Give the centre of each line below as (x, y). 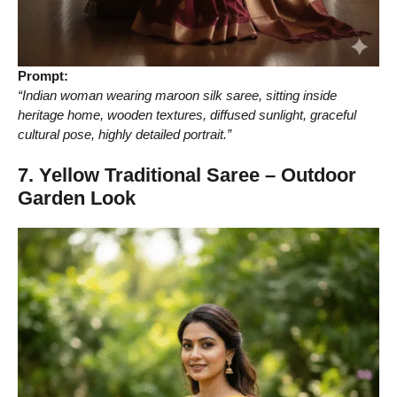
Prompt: (43, 75)
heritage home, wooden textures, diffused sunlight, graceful (187, 114)
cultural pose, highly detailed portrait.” (125, 134)
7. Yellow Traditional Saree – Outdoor (187, 175)
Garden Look (77, 198)
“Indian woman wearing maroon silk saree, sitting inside (177, 95)
